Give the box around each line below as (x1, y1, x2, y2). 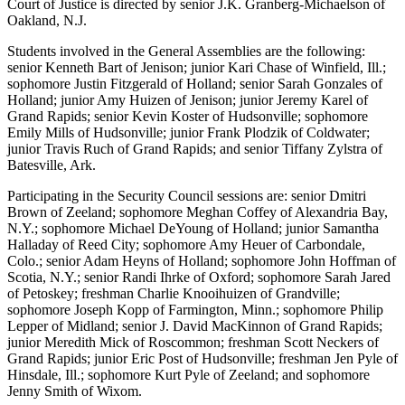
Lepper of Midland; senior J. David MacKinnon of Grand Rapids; (7, 318, 382, 334)
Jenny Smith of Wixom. (7, 383, 142, 400)
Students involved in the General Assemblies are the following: (7, 43, 365, 60)
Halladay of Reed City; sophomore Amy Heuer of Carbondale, (7, 237, 365, 253)
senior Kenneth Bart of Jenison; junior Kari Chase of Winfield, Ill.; (7, 60, 386, 76)
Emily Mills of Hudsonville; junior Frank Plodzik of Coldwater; (7, 125, 370, 141)
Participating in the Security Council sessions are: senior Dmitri (7, 188, 366, 204)
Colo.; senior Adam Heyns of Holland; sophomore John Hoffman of (7, 253, 396, 269)
